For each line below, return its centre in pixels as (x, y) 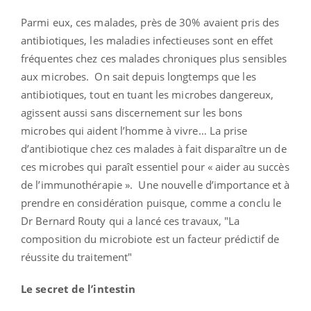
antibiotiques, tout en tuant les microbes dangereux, (148, 94)
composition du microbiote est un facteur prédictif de (150, 238)
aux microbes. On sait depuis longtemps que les (138, 76)
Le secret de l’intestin (78, 288)
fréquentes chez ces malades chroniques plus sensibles (154, 58)
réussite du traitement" (77, 257)
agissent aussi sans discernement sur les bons (132, 112)
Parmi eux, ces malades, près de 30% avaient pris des (150, 22)
